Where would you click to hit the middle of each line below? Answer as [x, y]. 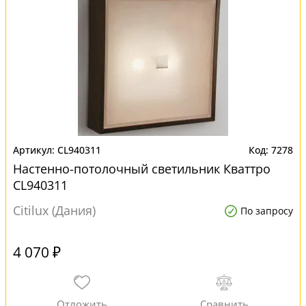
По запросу [267, 211]
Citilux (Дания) [54, 210]
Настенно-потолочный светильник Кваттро [142, 169]
